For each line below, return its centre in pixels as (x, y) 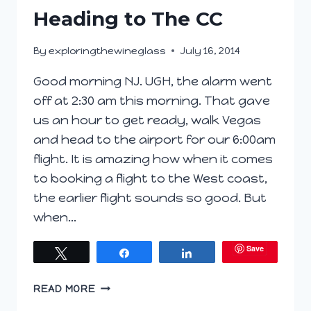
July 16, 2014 (210, 50)
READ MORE (65, 288)
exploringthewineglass (108, 50)
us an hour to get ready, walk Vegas (147, 120)
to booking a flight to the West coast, (150, 178)
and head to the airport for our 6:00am (154, 139)
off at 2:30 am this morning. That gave (152, 100)
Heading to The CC (128, 18)
